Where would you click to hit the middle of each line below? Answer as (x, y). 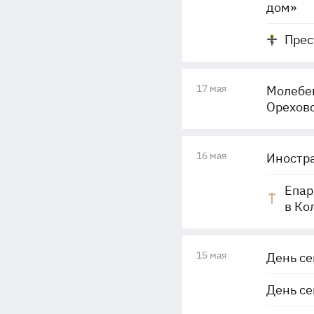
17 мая (211, 88)
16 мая (211, 156)
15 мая (211, 255)
